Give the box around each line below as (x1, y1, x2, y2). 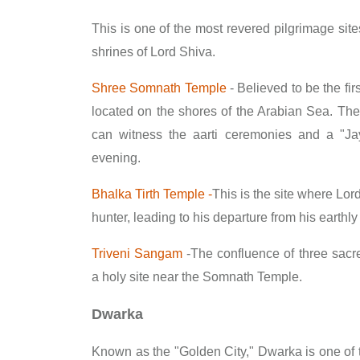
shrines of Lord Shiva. (92, 44, 215, 59)
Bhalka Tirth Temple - (92, 186, 213, 201)
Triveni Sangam (92, 246, 183, 260)
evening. (92, 150, 141, 165)
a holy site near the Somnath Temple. (92, 269, 302, 284)
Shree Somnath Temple (92, 80, 227, 95)
